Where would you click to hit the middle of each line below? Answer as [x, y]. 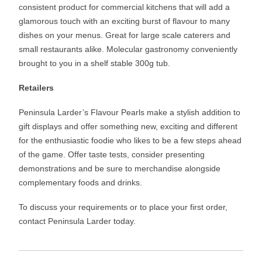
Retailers [37, 87]
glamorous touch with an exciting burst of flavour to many [125, 21]
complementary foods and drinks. [81, 182]
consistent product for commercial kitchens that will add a [125, 7]
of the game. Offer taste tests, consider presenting [112, 154]
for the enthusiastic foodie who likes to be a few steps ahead [130, 140]
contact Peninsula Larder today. [77, 221]
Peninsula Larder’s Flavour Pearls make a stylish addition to [130, 112]
